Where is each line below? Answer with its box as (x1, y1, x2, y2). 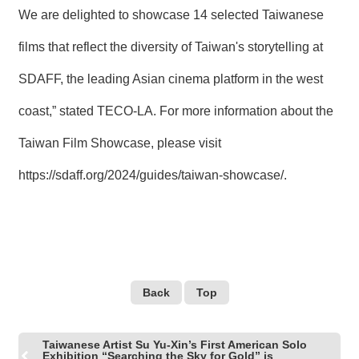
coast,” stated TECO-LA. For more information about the (18, 103, 333, 118)
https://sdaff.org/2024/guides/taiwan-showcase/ (18, 167, 284, 182)
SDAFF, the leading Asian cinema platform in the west (18, 71, 323, 86)
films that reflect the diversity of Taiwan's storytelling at (18, 39, 323, 54)
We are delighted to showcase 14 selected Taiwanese (18, 7, 324, 22)
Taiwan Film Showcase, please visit (18, 135, 221, 150)
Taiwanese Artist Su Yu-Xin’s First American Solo (42, 337, 307, 351)
